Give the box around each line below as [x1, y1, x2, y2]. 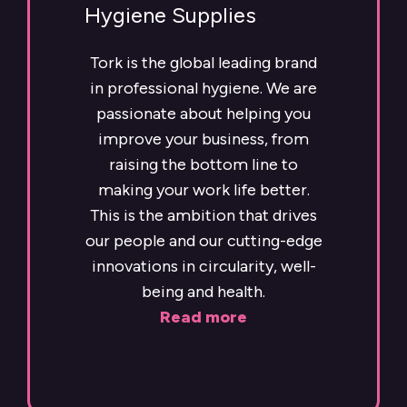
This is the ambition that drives [90, 205, 317, 226]
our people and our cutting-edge [84, 231, 323, 252]
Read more [160, 307, 247, 328]
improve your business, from [98, 129, 309, 150]
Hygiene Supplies [84, 2, 256, 29]
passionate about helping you [96, 104, 311, 124]
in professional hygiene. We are [90, 78, 317, 99]
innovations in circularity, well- [91, 256, 316, 277]
